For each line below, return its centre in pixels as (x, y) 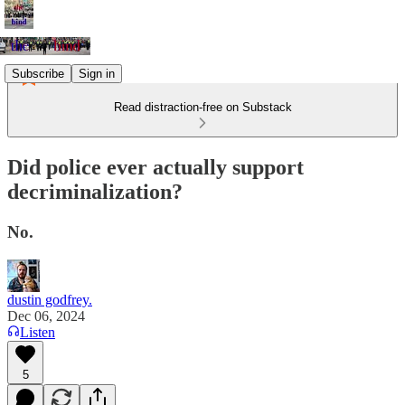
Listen (38, 332)
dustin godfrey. (50, 299)
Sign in (97, 73)
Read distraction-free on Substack (202, 107)
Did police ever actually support (155, 167)
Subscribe (38, 73)
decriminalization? (95, 191)
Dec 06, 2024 (46, 316)
